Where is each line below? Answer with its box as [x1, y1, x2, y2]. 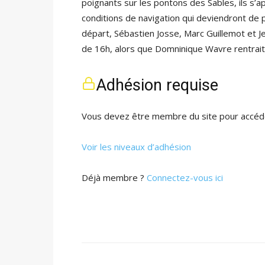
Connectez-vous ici [147, 172, 223, 183]
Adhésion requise [96, 76, 218, 95]
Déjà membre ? [82, 172, 147, 183]
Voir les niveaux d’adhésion [82, 141, 191, 153]
